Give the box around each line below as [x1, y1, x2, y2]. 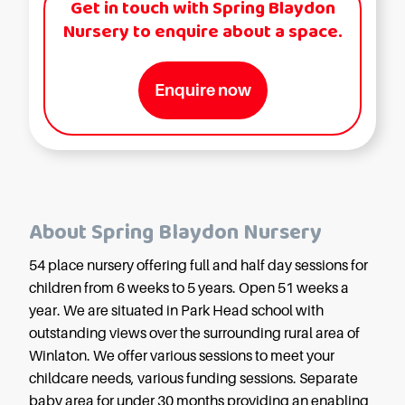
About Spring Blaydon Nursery [29, 215, 322, 251]
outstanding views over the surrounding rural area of [29, 325, 360, 343]
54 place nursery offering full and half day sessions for [29, 258, 368, 275]
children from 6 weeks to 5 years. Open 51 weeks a [29, 280, 349, 297]
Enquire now [154, 81, 251, 100]
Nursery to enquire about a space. [62, 17, 343, 47]
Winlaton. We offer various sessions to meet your [29, 348, 334, 365]
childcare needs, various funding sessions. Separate [29, 371, 358, 388]
